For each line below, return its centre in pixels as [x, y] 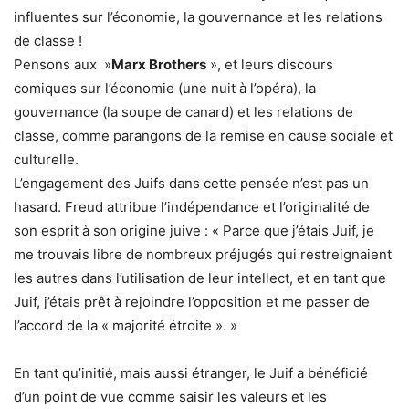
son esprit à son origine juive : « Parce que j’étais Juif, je [194, 231]
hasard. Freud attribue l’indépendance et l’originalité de [192, 207]
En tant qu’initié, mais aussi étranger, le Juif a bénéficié [191, 373]
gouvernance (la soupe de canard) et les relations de [184, 112]
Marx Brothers [159, 65]
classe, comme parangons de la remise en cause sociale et [203, 136]
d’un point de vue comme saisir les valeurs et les [170, 397]
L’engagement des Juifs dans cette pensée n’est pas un [191, 184]
